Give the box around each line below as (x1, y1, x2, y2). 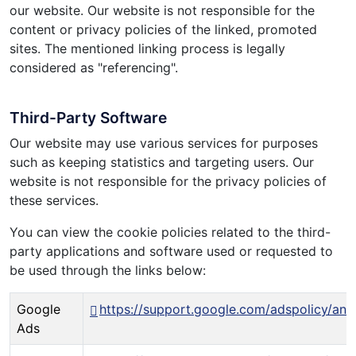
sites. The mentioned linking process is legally (10, 41, 285, 57)
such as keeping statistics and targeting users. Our (10, 154, 314, 171)
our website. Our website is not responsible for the (10, 2, 315, 19)
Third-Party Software (10, 108, 167, 128)
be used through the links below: (10, 262, 206, 279)
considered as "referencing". (10, 60, 178, 76)
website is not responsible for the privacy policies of (10, 173, 327, 190)
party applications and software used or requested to (10, 243, 333, 260)
